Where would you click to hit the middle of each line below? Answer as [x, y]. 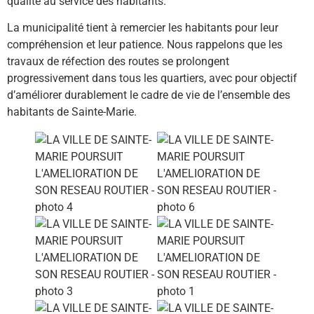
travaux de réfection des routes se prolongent [118, 62]
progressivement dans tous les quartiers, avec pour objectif [152, 78]
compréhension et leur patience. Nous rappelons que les [145, 45]
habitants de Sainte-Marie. [72, 112]
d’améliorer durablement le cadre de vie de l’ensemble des [149, 95]
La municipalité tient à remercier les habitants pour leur [143, 28]
